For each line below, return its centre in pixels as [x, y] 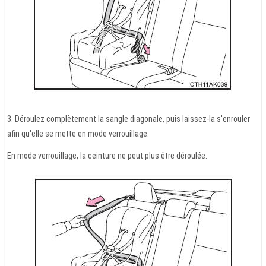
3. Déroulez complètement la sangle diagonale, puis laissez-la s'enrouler [129, 118]
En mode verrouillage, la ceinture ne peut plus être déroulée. [107, 155]
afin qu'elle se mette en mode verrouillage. [78, 133]
